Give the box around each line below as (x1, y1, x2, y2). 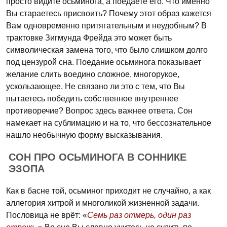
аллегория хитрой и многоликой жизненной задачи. (6, 199, 199, 207)
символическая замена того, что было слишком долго (6, 46, 208, 54)
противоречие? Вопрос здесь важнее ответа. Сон (6, 106, 193, 115)
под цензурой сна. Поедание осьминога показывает (6, 58, 201, 66)
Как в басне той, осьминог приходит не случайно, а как (6, 186, 211, 195)
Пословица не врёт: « (6, 211, 87, 219)
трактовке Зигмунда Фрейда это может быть (6, 33, 172, 42)
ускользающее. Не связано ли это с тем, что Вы (6, 82, 185, 91)
